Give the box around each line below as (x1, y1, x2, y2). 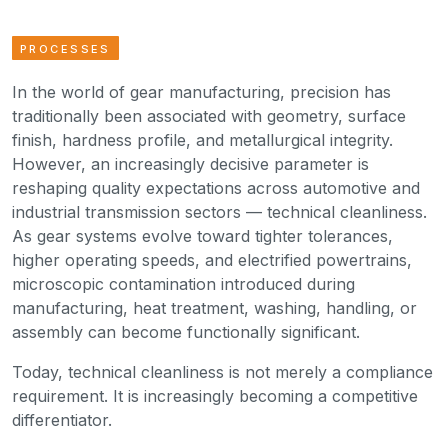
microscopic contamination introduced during (12, 274, 355, 295)
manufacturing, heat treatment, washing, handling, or (12, 298, 417, 319)
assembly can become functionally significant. (12, 322, 360, 343)
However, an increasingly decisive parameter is (12, 154, 369, 175)
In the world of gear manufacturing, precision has (12, 82, 391, 103)
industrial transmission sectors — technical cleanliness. (12, 202, 427, 223)
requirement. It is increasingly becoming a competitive (12, 386, 418, 407)
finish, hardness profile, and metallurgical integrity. (12, 130, 393, 151)
